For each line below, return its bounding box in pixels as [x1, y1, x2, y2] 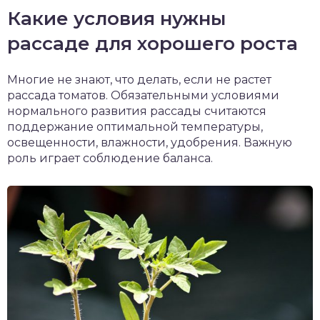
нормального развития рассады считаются [7, 104, 266, 118]
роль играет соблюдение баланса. [7, 151, 213, 165]
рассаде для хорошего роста [7, 31, 298, 55]
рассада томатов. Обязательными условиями [7, 88, 279, 102]
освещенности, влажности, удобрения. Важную [7, 135, 292, 149]
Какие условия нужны [7, 6, 226, 30]
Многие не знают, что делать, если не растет [7, 72, 271, 86]
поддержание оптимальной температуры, [7, 119, 263, 134]
